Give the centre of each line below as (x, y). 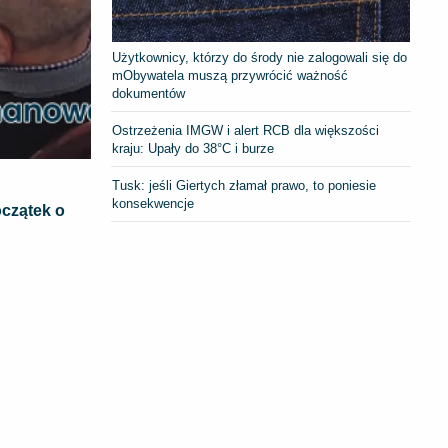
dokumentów (149, 93)
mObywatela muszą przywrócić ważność (230, 75)
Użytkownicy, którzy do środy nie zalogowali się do (260, 57)
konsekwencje (153, 203)
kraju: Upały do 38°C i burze (193, 148)
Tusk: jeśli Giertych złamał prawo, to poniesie (244, 185)
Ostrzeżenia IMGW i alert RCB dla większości (246, 130)
